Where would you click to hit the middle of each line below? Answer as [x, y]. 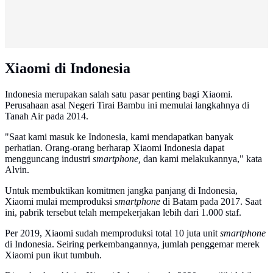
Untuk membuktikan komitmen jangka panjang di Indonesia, [121, 190]
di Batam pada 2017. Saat [211, 201]
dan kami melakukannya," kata [201, 158]
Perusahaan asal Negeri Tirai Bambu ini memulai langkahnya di [127, 105]
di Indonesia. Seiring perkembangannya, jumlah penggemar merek [132, 244]
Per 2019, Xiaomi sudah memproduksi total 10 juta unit [112, 233]
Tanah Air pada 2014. [47, 116]
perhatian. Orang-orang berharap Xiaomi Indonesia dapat [115, 147]
